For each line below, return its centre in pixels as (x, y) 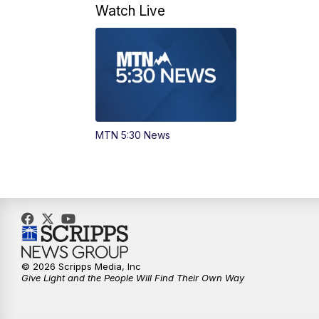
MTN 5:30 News (133, 135)
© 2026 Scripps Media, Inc (81, 267)
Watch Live (131, 11)
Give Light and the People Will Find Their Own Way (133, 278)
